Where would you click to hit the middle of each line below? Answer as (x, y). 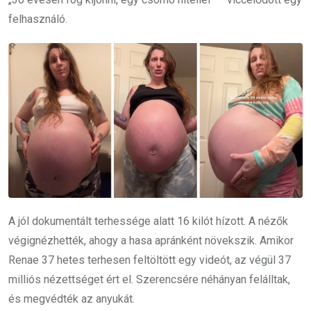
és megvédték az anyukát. (72, 299)
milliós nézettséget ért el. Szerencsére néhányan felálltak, (149, 279)
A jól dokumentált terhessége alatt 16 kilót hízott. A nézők (148, 221)
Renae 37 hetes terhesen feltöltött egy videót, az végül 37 (150, 260)
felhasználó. (38, 19)
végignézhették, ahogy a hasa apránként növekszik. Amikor (151, 240)
